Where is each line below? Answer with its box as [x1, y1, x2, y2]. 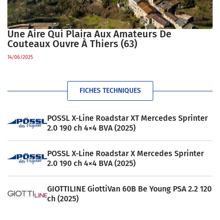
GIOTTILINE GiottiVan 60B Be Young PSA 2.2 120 [47, 184, 212, 194]
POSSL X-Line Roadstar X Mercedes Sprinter [47, 148, 204, 158]
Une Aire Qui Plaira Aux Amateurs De [7, 28, 171, 40]
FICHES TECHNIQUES [79, 86, 141, 95]
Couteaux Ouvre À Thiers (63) [7, 38, 137, 50]
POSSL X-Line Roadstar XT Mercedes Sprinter [47, 113, 208, 123]
